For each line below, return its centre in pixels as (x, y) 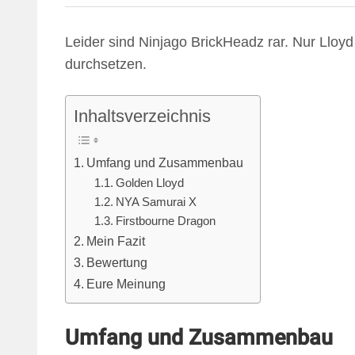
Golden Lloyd (149, 183)
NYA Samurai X (156, 202)
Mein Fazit (116, 240)
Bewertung (117, 262)
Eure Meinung (126, 283)
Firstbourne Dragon (165, 221)
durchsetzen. (106, 64)
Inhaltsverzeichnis (142, 116)
